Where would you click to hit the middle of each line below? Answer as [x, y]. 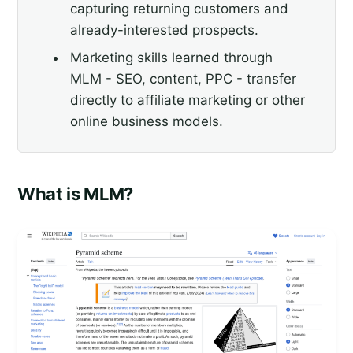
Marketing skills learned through [171, 58]
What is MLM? [76, 193]
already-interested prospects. [164, 30]
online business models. [146, 122]
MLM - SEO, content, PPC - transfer [183, 79]
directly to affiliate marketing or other [187, 100]
